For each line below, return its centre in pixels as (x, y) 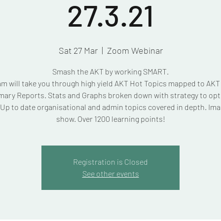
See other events (110, 173)
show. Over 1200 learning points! (110, 119)
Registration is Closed (110, 162)
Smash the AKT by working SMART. (110, 71)
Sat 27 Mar (78, 50)
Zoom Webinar (135, 50)
